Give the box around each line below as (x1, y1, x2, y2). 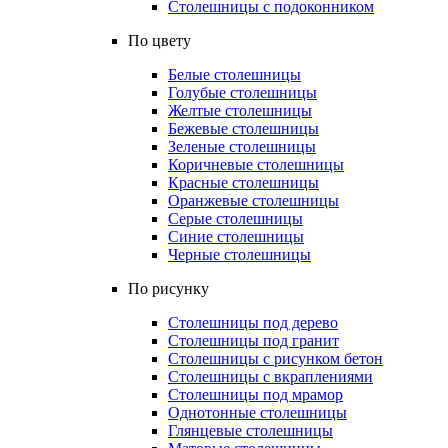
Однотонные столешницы (168, 404, 347, 421)
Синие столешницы (168, 228, 304, 245)
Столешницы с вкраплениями (168, 368, 373, 385)
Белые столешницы (168, 66, 301, 83)
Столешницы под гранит (168, 332, 339, 349)
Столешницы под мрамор (168, 386, 343, 403)
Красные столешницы (168, 174, 319, 191)
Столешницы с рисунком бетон (168, 350, 383, 367)
